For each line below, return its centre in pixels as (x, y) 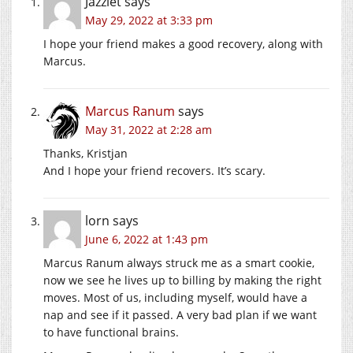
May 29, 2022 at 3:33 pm (149, 20)
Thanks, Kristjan (85, 153)
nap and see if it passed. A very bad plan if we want (180, 314)
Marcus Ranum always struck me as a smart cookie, (179, 262)
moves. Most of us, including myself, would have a (175, 297)
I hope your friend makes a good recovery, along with (183, 43)
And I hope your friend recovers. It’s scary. (154, 170)
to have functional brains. (111, 332)
